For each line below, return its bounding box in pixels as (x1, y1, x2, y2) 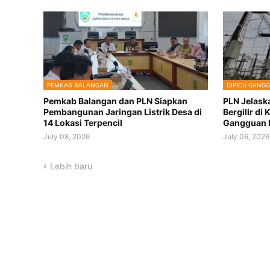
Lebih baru (50, 161, 92, 172)
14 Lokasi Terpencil (43, 118, 122, 128)
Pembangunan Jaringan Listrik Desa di (43, 107, 202, 118)
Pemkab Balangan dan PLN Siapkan (43, 96, 187, 107)
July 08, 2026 (43, 132, 90, 142)
